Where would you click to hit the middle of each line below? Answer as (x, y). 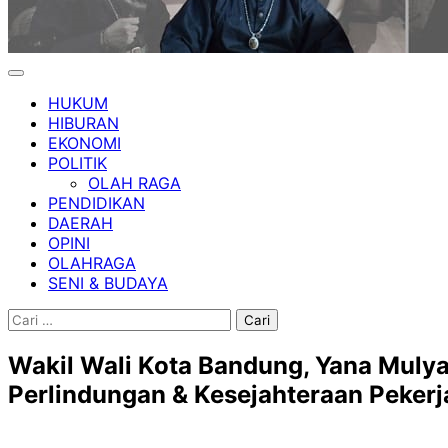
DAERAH (80, 223)
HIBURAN (83, 123)
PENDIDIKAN (96, 203)
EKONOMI (84, 143)
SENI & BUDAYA (108, 283)
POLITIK (77, 163)
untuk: (30, 338)
